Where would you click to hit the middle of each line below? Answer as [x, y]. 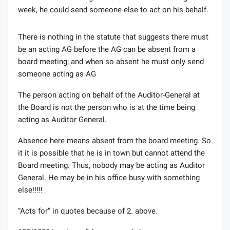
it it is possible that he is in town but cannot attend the [111, 153]
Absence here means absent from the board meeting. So [114, 141]
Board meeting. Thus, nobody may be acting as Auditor [111, 166]
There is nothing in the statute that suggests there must [113, 37]
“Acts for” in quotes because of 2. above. [88, 211]
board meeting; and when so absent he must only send [111, 62]
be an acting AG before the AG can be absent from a [107, 50]
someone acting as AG [57, 74]
